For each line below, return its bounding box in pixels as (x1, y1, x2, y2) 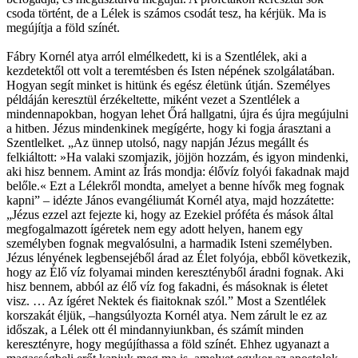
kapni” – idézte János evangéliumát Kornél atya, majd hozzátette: (6, 193, 334, 207)
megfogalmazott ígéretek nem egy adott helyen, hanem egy (6, 221, 303, 236)
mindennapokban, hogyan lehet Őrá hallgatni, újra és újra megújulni (6, 106, 348, 121)
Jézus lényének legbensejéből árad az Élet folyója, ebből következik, (6, 250, 351, 265)
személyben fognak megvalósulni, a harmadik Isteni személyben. (6, 236, 332, 250)
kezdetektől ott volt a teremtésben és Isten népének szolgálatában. (6, 63, 335, 78)
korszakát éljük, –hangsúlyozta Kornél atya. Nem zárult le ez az (6, 308, 327, 322)
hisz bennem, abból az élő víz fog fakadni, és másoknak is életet (6, 279, 328, 293)
